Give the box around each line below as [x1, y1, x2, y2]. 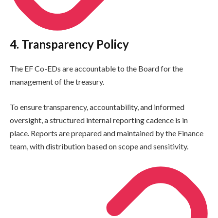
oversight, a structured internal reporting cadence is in [10, 115, 188, 125]
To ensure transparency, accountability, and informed [10, 102, 184, 111]
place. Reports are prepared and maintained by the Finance [10, 128, 203, 138]
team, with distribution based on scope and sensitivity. [10, 141, 188, 151]
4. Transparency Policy [10, 37, 129, 52]
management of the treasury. [10, 77, 104, 87]
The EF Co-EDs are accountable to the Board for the [10, 64, 183, 73]
